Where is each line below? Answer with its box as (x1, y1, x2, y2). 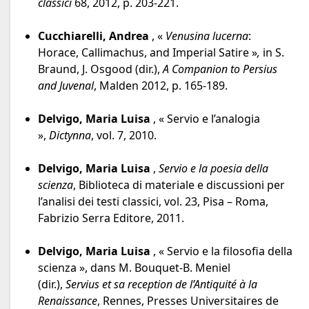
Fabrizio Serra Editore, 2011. (38, 210, 184, 226)
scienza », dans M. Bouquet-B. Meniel (38, 260, 230, 276)
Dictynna (49, 128, 91, 143)
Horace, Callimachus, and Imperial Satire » (38, 45, 257, 61)
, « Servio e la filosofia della (150, 243, 292, 259)
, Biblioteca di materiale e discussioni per (73, 177, 285, 193)
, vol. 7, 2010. (91, 128, 157, 143)
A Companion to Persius (163, 61, 277, 77)
